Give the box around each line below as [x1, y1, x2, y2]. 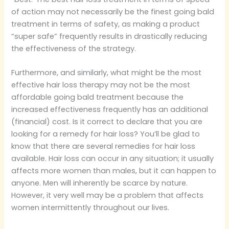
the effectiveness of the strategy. [11, 43, 136, 54]
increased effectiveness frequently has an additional [11, 104, 209, 115]
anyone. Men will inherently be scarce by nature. [11, 178, 188, 189]
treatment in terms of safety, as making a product [11, 18, 200, 29]
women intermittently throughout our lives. [11, 202, 170, 213]
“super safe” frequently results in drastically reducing [11, 31, 208, 41]
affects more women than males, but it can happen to [11, 166, 217, 176]
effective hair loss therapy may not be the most [11, 80, 191, 90]
